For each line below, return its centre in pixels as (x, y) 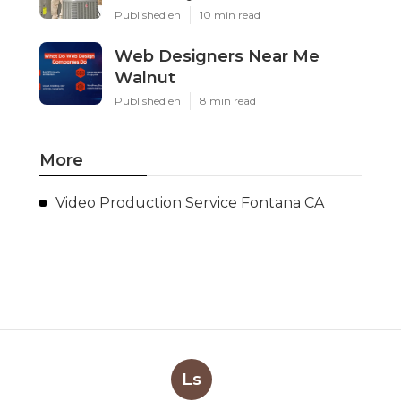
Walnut (145, 77)
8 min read (228, 100)
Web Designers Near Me (217, 56)
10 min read (230, 14)
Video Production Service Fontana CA (190, 202)
